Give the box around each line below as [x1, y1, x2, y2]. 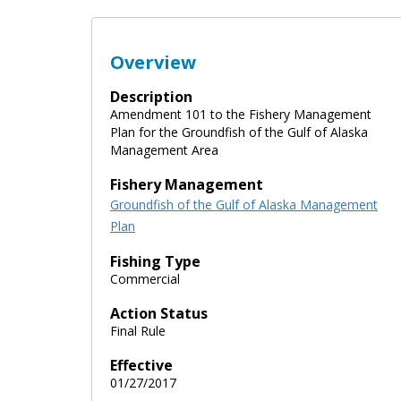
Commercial [110, 269, 180, 287]
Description [110, 86, 192, 107]
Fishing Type [110, 251, 200, 271]
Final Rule [110, 321, 166, 339]
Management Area [110, 141, 218, 158]
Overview [110, 49, 196, 74]
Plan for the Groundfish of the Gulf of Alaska [110, 123, 368, 141]
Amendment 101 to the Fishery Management [110, 105, 371, 123]
